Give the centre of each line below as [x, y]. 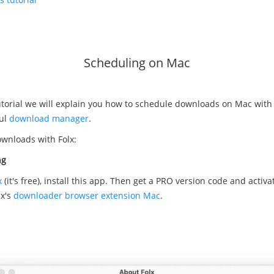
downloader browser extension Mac [87, 195]
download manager [49, 118]
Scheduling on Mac [137, 63]
